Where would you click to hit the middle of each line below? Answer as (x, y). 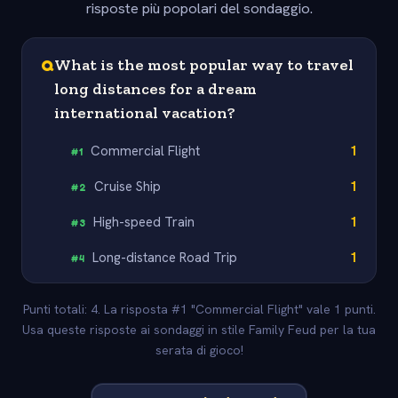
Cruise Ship (128, 186)
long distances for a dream (155, 88)
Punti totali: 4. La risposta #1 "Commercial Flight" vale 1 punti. (199, 310)
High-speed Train (144, 222)
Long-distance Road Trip (165, 257)
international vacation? (145, 112)
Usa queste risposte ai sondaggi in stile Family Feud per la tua (199, 330)
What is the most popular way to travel (204, 64)
